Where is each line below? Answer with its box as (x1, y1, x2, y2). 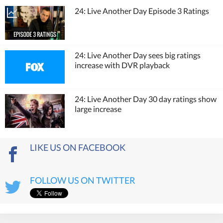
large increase (75, 104, 121, 114)
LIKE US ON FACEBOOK (30, 141, 125, 153)
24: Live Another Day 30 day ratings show (75, 94, 217, 104)
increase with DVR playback (75, 60, 170, 70)
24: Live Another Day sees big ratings (75, 50, 201, 60)
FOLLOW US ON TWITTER (30, 174, 135, 186)
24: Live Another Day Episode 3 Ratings (75, 6, 209, 16)
